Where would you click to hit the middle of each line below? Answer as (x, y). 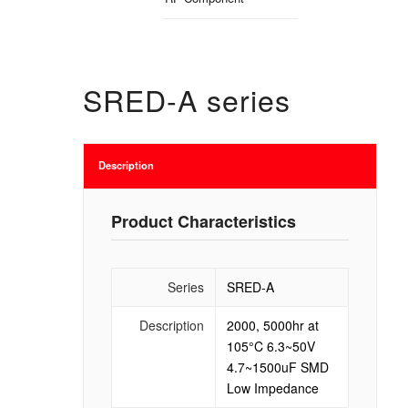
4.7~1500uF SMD (277, 367)
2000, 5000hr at (272, 325)
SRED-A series (186, 99)
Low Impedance (272, 388)
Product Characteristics (203, 221)
